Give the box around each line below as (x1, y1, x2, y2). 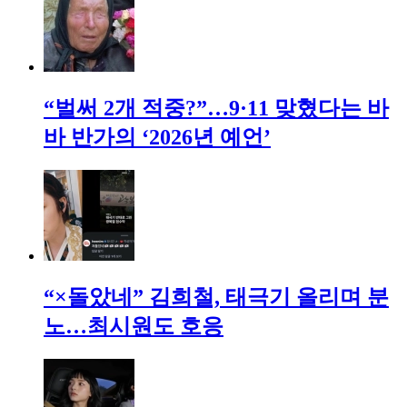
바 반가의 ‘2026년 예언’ (44, 124, 271, 149)
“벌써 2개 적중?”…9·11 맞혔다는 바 (44, 95, 389, 120)
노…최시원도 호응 (44, 313, 223, 338)
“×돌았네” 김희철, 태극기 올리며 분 (44, 284, 389, 309)
